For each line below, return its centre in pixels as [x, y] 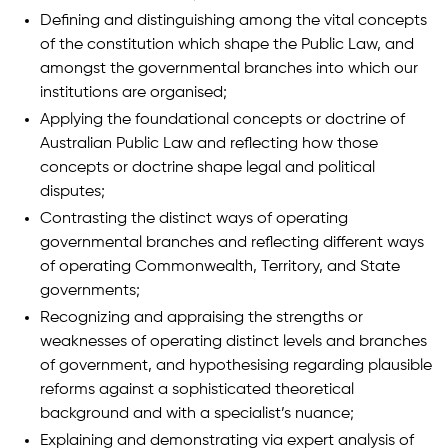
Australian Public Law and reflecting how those [209, 144]
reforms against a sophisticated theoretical [197, 390]
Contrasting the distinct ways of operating [194, 219]
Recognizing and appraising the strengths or [201, 318]
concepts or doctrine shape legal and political [207, 168]
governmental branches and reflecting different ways [232, 243]
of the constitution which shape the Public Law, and [227, 45]
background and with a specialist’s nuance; [197, 414]
